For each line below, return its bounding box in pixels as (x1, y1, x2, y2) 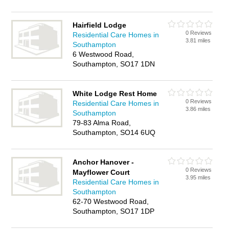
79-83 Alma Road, (73, 119, 131, 127)
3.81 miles (186, 37, 211, 43)
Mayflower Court (73, 168, 130, 176)
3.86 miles (186, 106, 211, 112)
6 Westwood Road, (73, 50, 134, 58)
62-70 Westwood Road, (73, 197, 149, 205)
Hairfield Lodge (73, 21, 127, 29)
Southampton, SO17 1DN (73, 60, 155, 68)
